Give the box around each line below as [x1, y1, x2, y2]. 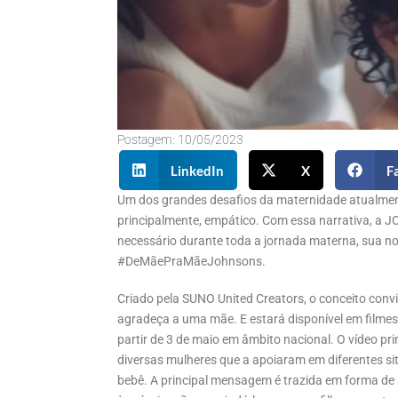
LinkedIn [171, 162, 225, 179]
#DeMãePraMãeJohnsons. [117, 254, 266, 270]
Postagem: [117, 132, 178, 148]
